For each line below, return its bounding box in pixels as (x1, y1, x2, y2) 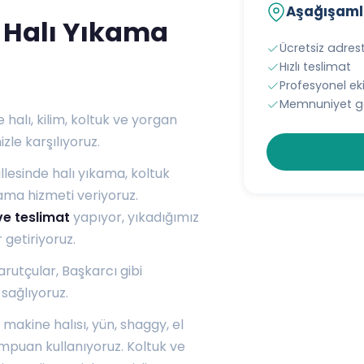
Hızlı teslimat (279, 58, 352, 76)
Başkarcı (62, 261, 117, 280)
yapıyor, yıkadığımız (70, 207, 199, 227)
